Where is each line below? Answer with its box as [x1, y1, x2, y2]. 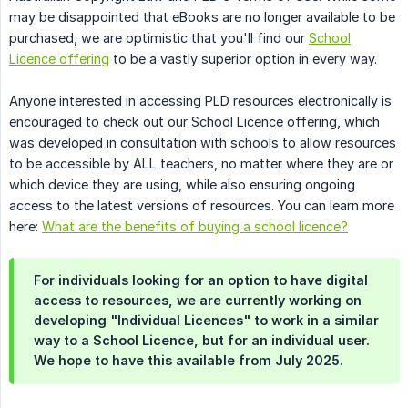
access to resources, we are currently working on [34, 292, 362, 309]
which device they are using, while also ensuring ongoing [9, 177, 355, 193]
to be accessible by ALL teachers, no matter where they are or [9, 156, 393, 172]
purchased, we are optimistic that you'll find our [9, 30, 309, 46]
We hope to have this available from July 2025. [34, 352, 343, 369]
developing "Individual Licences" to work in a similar [34, 312, 379, 329]
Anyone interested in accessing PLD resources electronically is [9, 93, 392, 109]
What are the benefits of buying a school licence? [42, 219, 348, 235]
